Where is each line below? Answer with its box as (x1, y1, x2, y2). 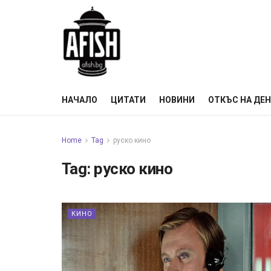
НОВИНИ (159, 95, 195, 105)
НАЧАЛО (62, 95, 97, 105)
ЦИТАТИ (111, 95, 146, 105)
